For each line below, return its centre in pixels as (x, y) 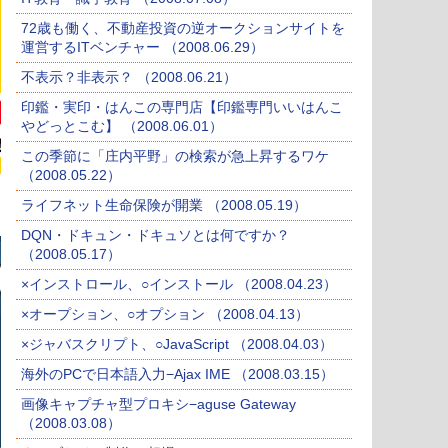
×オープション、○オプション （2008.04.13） (165, 314)
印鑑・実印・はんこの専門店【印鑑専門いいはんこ (182, 107)
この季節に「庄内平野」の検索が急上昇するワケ (175, 156)
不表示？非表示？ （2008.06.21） (129, 77)
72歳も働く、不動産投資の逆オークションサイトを (183, 28)
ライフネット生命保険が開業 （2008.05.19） (164, 205)
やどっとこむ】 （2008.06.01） (122, 126)
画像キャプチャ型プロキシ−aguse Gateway (158, 404)
